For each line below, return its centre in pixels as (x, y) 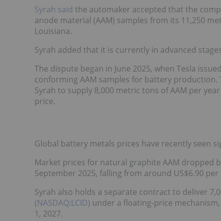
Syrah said (54, 10)
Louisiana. (53, 31)
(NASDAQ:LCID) (62, 203)
